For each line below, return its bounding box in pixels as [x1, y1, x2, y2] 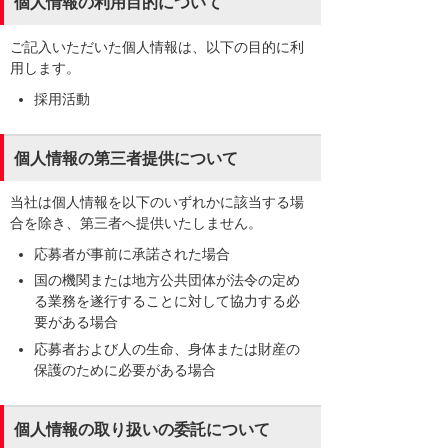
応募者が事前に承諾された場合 [34, 245, 230, 262]
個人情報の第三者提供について [14, 149, 238, 167]
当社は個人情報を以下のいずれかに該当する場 [10, 193, 304, 210]
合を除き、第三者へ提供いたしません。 [10, 214, 262, 231]
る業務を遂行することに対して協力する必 [34, 293, 300, 310]
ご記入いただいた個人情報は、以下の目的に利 [10, 38, 304, 55]
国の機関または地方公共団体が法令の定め [34, 272, 300, 289]
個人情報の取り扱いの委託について [14, 420, 270, 438]
